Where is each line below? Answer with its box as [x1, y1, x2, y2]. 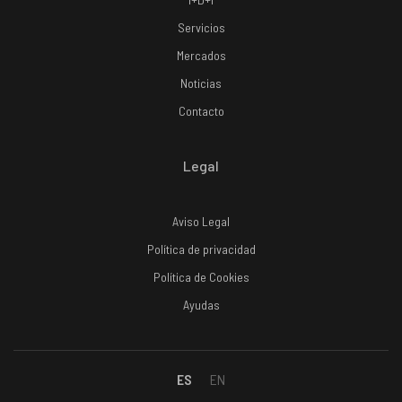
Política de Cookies [153, 269, 249, 285]
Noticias [180, 75, 222, 92]
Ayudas [182, 297, 220, 313]
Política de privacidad [146, 241, 256, 258]
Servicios [177, 20, 225, 36]
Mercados [176, 48, 226, 64]
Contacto [178, 103, 224, 119]
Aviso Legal [172, 214, 230, 230]
